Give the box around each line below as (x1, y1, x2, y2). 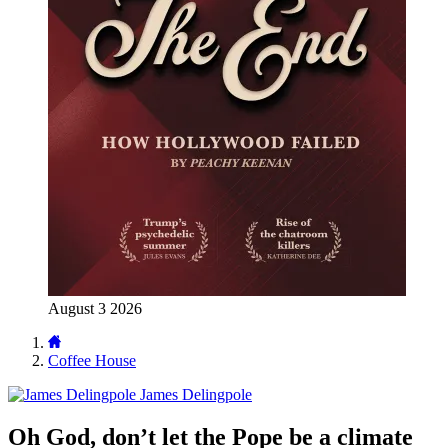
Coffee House (48, 352, 136, 369)
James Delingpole (140, 386, 252, 403)
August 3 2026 (48, 300, 142, 317)
